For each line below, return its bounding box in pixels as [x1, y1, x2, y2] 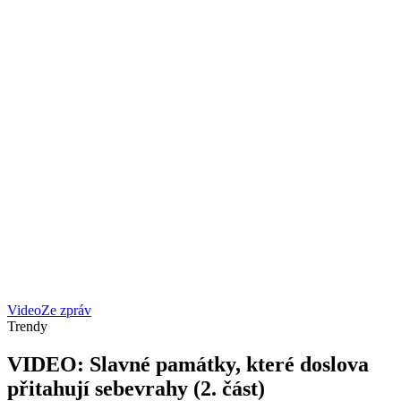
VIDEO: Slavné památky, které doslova [7, 352, 369, 376]
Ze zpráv [41, 303, 91, 318]
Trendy [7, 319, 47, 334]
